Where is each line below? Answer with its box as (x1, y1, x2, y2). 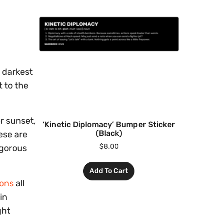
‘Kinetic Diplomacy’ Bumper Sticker (43, 120, 175, 130)
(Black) (95, 129, 123, 138)
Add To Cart (89, 167, 129, 175)
